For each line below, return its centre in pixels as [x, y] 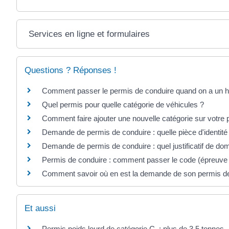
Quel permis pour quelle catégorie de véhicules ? [123, 104]
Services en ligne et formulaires [89, 34]
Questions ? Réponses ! [71, 70]
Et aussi [40, 209]
